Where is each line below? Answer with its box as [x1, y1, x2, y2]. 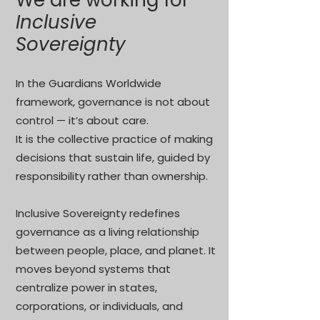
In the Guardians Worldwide [16, 76, 161, 91]
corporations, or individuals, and [16, 299, 183, 314]
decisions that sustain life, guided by [16, 150, 210, 165]
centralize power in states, [16, 280, 157, 295]
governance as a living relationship [16, 224, 199, 239]
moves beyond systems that [16, 261, 171, 276]
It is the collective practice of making [16, 131, 213, 146]
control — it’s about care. [16, 113, 149, 128]
